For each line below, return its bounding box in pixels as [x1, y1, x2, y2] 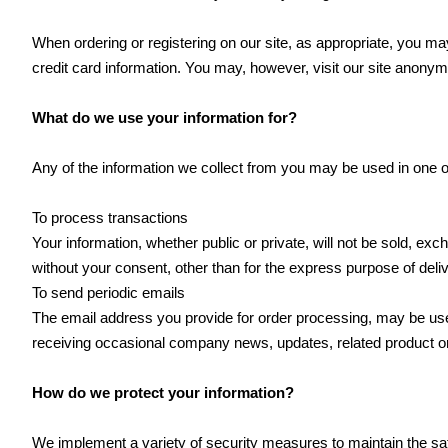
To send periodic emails [32, 284, 185, 301]
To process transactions [32, 209, 188, 226]
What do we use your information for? [32, 109, 297, 126]
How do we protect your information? [32, 384, 294, 401]
